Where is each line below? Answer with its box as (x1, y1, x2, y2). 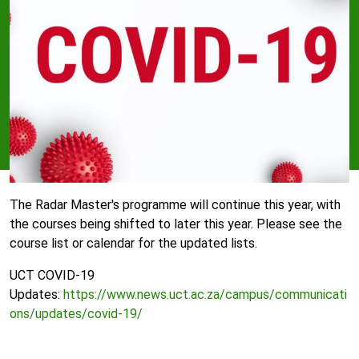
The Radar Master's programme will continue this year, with (10, 197, 341, 212)
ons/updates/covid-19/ (10, 306, 143, 321)
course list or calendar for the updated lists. (10, 236, 257, 251)
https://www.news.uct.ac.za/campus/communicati (63, 287, 347, 302)
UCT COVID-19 (10, 268, 95, 283)
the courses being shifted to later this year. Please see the (10, 216, 342, 232)
